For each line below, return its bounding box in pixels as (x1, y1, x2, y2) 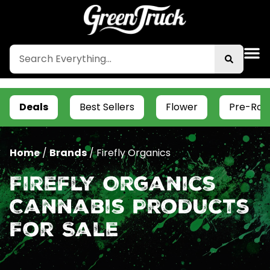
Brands (49, 146, 87, 160)
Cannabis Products (10, 193, 250, 225)
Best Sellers (80, 100, 134, 114)
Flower (166, 100, 198, 114)
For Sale (10, 216, 119, 248)
